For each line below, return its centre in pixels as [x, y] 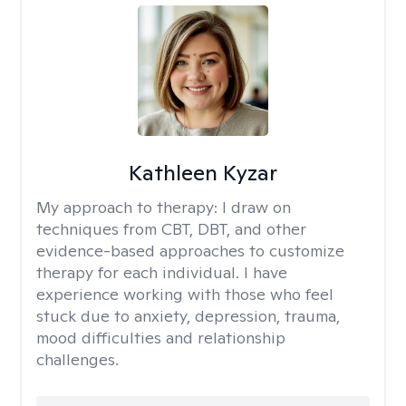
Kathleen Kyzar [203, 173]
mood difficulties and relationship [161, 338]
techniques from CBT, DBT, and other [171, 229]
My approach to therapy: [129, 207]
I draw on [256, 207]
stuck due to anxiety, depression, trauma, [188, 316]
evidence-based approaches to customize [190, 251]
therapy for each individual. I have [162, 272]
